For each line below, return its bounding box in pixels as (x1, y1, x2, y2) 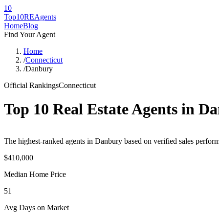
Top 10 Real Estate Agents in (4, 100, 198, 118)
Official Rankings (4, 81, 59, 89)
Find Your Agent (4, 30, 55, 39)
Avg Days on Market (4, 203, 69, 212)
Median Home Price (4, 170, 66, 178)
